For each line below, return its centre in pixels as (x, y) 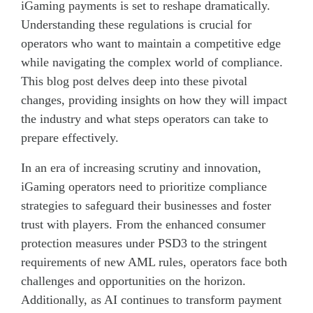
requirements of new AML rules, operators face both (154, 262)
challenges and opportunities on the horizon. (133, 281)
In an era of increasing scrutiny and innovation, (141, 167)
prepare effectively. (70, 137)
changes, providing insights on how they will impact (154, 100)
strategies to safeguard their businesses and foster (146, 205)
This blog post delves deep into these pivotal (134, 81)
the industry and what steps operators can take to (145, 118)
